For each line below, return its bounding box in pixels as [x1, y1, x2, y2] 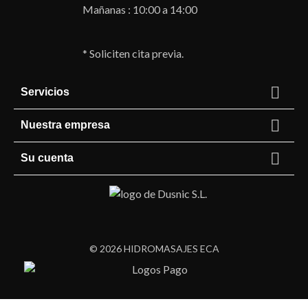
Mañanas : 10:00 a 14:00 [82, 2, 199, 16]
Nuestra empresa [21, 118, 110, 131]
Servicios [21, 85, 69, 98]
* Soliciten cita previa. [82, 46, 184, 60]
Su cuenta [21, 151, 74, 164]
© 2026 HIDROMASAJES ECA [89, 243, 219, 255]
